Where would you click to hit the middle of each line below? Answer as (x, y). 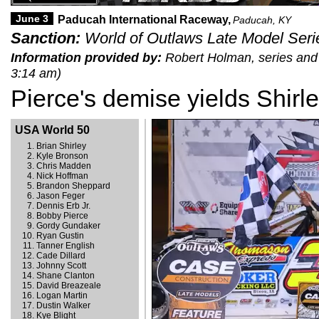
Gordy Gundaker (68, 226)
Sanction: (46, 38)
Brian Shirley (61, 146)
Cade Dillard (61, 256)
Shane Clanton (66, 276)
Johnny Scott (61, 266)
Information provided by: (86, 57)
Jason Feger (61, 196)
